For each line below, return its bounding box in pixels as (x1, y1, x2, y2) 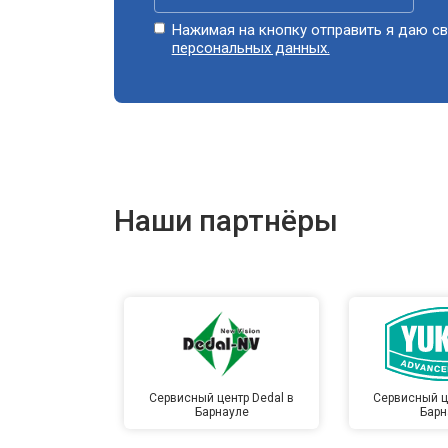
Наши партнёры (114, 202, 338, 238)
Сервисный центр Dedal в (149, 390, 295, 405)
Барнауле (194, 404, 249, 419)
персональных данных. (171, 38, 330, 57)
